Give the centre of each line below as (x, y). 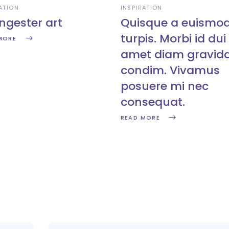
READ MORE (140, 118)
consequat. (153, 102)
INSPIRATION (141, 7)
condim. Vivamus (170, 70)
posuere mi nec (164, 86)
